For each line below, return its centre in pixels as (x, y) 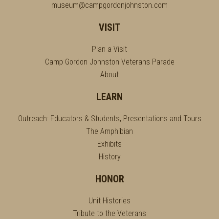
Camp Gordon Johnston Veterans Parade (109, 62)
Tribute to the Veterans (109, 213)
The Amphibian (109, 131)
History (109, 157)
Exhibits (109, 144)
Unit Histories (109, 201)
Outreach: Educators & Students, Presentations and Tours (109, 119)
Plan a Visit (109, 49)
